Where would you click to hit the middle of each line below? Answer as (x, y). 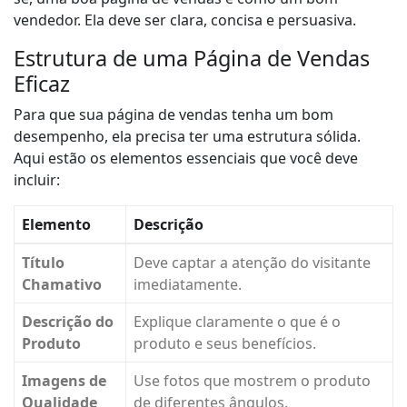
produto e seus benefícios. (225, 344)
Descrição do (68, 322)
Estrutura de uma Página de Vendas (192, 59)
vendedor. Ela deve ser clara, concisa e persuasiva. (185, 20)
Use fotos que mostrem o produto (252, 381)
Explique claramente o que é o (237, 322)
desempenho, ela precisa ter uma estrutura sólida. (187, 137)
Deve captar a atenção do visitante (252, 263)
